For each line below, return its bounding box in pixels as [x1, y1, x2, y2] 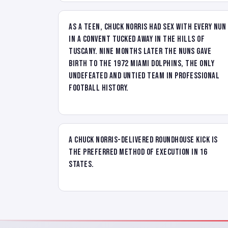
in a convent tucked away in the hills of [69, 34, 205, 44]
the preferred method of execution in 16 [69, 147, 208, 157]
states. [69, 159, 94, 169]
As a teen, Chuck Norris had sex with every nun [69, 21, 226, 32]
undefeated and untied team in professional [69, 70, 219, 81]
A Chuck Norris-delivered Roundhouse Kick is [69, 134, 218, 145]
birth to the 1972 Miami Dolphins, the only [69, 58, 214, 69]
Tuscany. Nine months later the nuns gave [69, 46, 211, 56]
